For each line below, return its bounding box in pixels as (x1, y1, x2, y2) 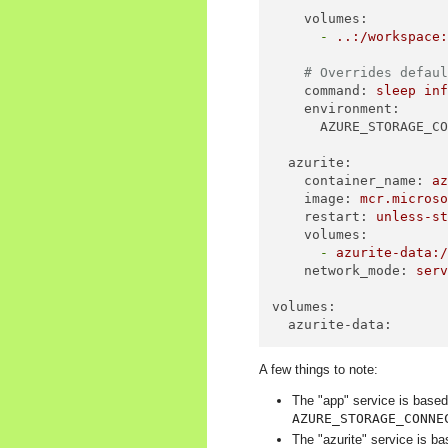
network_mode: (304, 263, 409, 279)
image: (304, 191, 353, 207)
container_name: (304, 173, 425, 189)
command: (304, 83, 369, 99)
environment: (304, 101, 401, 117)
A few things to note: (259, 361, 378, 377)
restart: (304, 209, 369, 225)
